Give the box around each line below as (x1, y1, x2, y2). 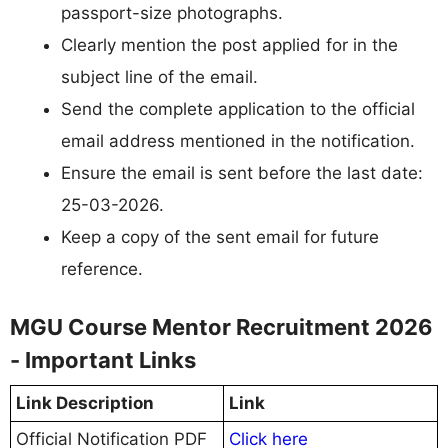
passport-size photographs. (61, 3, 283, 24)
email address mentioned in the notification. (61, 131, 415, 152)
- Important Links (10, 346, 196, 373)
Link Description (16, 392, 154, 413)
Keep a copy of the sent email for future (61, 227, 379, 248)
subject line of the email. (61, 67, 258, 88)
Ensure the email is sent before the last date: (61, 163, 423, 184)
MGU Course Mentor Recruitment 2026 (10, 313, 433, 340)
